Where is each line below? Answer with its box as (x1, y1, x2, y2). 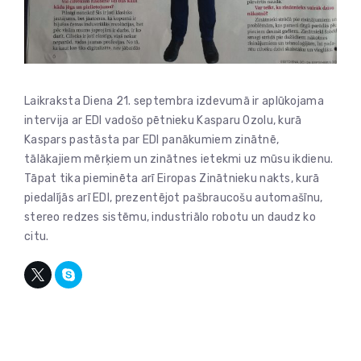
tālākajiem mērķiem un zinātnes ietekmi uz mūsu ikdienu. (24, 152, 334, 167)
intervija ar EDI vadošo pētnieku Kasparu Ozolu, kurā (24, 114, 302, 128)
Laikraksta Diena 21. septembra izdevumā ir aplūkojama (24, 94, 324, 109)
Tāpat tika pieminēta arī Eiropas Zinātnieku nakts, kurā (24, 172, 320, 186)
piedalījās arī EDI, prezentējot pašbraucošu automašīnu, (24, 191, 323, 205)
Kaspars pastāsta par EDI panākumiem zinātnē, (24, 133, 280, 147)
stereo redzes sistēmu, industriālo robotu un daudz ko (24, 210, 316, 225)
